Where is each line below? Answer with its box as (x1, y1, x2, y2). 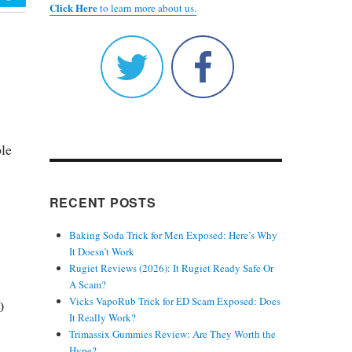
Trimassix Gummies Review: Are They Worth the (68, 326, 276, 341)
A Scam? (68, 277, 106, 291)
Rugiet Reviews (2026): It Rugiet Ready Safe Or (68, 260, 273, 275)
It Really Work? (68, 310, 136, 324)
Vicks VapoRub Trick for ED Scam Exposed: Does (68, 293, 280, 308)
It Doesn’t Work (68, 244, 134, 258)
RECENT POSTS (49, 192, 156, 211)
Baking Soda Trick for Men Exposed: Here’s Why (68, 227, 277, 242)
